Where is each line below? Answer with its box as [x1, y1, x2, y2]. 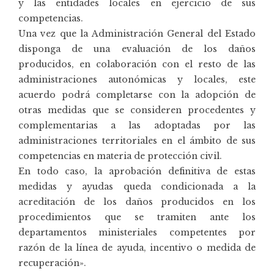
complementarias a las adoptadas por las [18, 119, 256, 131]
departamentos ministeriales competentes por [18, 226, 256, 238]
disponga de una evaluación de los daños [18, 43, 256, 54]
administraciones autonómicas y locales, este [18, 73, 256, 85]
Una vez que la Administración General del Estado [18, 28, 256, 39]
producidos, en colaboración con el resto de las [18, 58, 256, 70]
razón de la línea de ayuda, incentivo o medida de [18, 242, 256, 253]
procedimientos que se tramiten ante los [18, 211, 256, 223]
